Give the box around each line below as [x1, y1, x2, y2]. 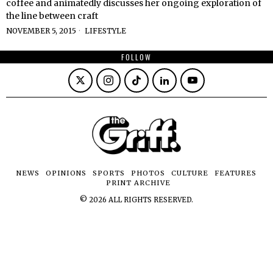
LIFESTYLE [85, 26, 126, 36]
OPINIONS [46, 169, 87, 178]
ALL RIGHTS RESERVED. [107, 196, 193, 205]
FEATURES [214, 169, 257, 178]
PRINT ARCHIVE [106, 179, 171, 188]
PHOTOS [131, 169, 165, 178]
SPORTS [93, 169, 125, 178]
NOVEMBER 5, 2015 [6, 26, 76, 36]
